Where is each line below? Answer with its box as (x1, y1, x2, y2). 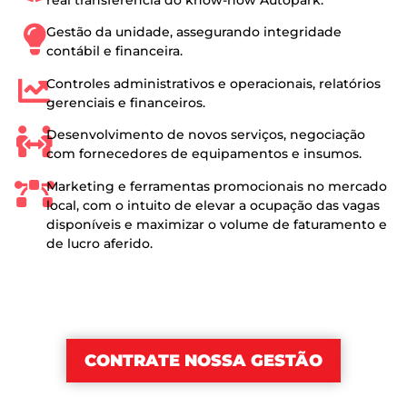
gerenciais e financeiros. (46, 94, 206, 111)
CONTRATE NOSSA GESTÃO (84, 350, 323, 371)
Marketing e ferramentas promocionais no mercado (46, 177, 388, 194)
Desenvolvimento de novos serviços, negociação (46, 126, 366, 144)
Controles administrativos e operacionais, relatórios (46, 74, 382, 92)
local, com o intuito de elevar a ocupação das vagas (46, 196, 381, 213)
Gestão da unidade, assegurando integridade (46, 24, 342, 41)
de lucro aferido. (46, 234, 154, 252)
